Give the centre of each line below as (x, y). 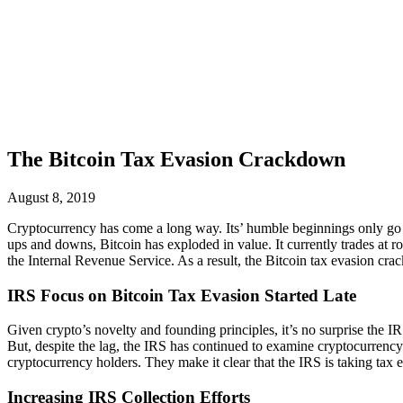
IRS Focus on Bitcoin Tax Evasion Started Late (182, 295)
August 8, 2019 (51, 197)
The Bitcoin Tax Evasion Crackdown (176, 159)
